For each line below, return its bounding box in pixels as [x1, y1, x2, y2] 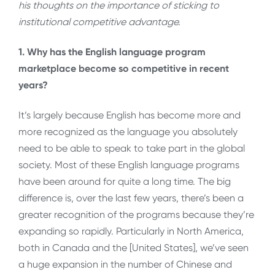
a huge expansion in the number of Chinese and [18, 258, 232, 271]
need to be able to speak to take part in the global [18, 142, 245, 155]
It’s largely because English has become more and [18, 109, 241, 122]
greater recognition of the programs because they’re [18, 209, 254, 221]
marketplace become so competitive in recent [18, 62, 229, 74]
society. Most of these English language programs [18, 159, 239, 171]
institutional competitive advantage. [18, 15, 180, 28]
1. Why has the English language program [18, 45, 206, 58]
